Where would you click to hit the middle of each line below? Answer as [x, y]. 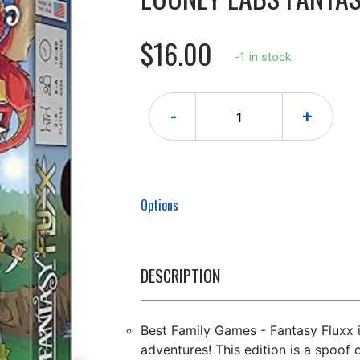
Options [159, 205]
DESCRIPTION [180, 276]
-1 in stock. [264, 57]
